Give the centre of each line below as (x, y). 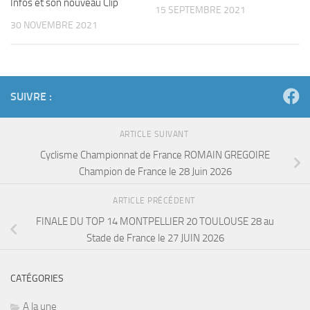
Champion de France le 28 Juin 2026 (155, 171)
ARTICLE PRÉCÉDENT (155, 200)
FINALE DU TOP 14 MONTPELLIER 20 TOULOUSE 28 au (155, 221)
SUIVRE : (31, 97)
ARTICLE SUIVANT (155, 135)
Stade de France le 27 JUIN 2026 (155, 238)
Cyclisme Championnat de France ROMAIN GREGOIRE (155, 155)
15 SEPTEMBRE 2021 (200, 10)
